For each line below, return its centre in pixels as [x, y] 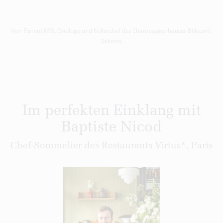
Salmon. [111, 41]
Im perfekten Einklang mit [111, 111]
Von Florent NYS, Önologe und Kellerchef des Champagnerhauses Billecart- [111, 31]
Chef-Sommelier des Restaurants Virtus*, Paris [111, 146]
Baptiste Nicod [111, 128]
